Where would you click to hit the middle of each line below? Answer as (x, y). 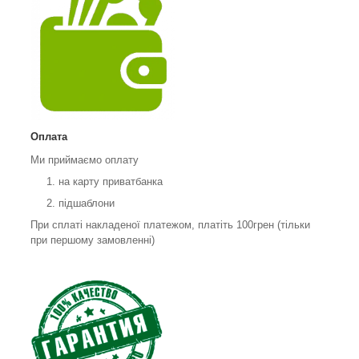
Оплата (49, 137)
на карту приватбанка (111, 182)
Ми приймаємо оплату (86, 160)
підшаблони (88, 204)
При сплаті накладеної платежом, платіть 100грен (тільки (170, 225)
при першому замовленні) (93, 240)
